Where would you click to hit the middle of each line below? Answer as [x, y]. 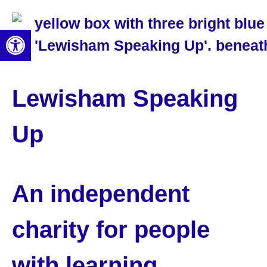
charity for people [111, 229]
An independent [101, 194]
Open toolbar [38, 35]
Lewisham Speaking [125, 98]
